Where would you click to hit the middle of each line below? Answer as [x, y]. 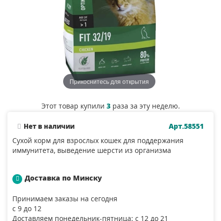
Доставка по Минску [63, 178]
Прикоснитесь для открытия [109, 81]
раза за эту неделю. [145, 106]
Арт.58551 [186, 126]
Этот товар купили [74, 106]
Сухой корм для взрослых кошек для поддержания [98, 141]
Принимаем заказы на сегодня [65, 199]
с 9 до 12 [27, 209]
